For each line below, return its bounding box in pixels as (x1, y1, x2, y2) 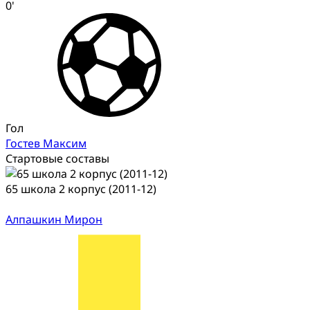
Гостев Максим (6, 135, 86, 151)
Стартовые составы (6, 150, 109, 166)
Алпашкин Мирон (6, 211, 102, 227)
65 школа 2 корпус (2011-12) (6, 181, 156, 197)
